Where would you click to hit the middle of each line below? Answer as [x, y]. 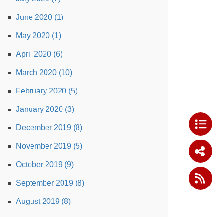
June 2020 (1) [40, 17]
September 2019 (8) [50, 183]
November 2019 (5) [49, 146]
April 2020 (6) [39, 54]
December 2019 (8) [49, 128]
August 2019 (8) [43, 201]
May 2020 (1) [39, 36]
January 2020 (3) [45, 109]
